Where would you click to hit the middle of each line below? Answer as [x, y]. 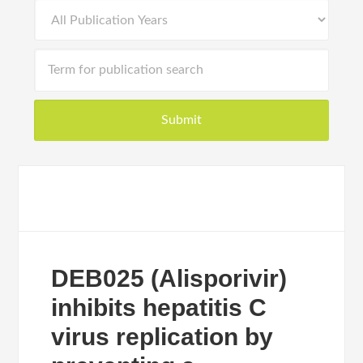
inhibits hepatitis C [159, 307]
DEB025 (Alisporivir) [169, 278]
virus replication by [162, 337]
